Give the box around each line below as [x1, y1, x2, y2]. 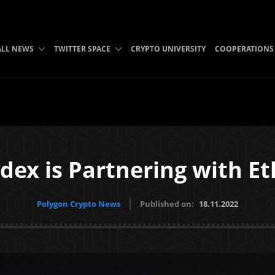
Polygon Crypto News [37, 198, 120, 209]
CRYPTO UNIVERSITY [130, 44, 206, 54]
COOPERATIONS [214, 44, 274, 54]
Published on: [140, 198, 196, 209]
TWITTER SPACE [53, 44, 110, 54]
